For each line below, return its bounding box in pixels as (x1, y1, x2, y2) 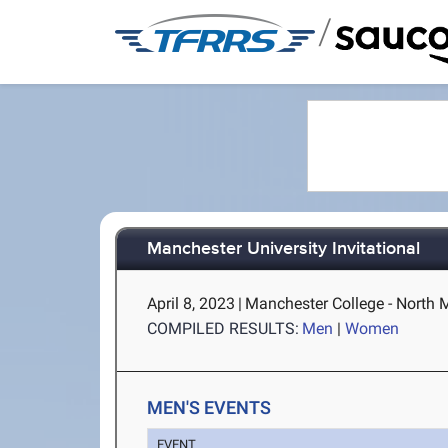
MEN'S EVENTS (147, 397, 272, 418)
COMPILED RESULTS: (147, 319, 300, 338)
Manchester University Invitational (147, 238, 421, 261)
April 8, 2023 (147, 294, 236, 313)
